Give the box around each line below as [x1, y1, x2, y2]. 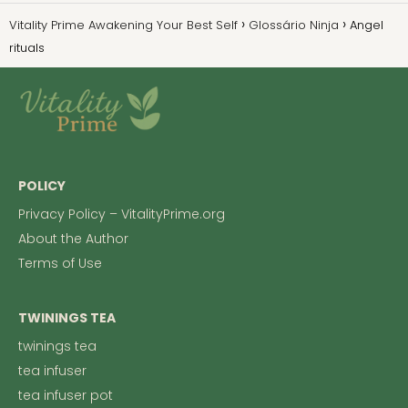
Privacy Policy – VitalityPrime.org [18, 205, 225, 224]
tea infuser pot [18, 386, 113, 405]
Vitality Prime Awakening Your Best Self [9, 16, 238, 34]
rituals [9, 39, 45, 56]
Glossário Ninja [249, 16, 339, 34]
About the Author [18, 229, 128, 249]
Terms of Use [18, 254, 102, 273]
